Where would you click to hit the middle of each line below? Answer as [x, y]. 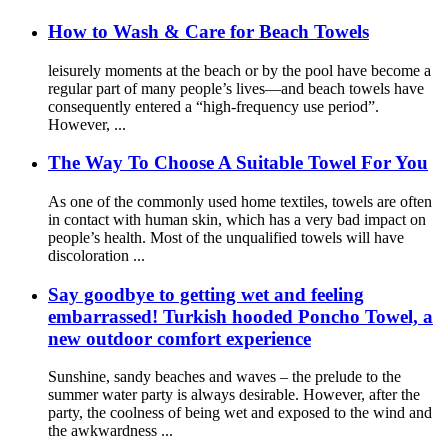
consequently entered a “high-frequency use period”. [213, 106]
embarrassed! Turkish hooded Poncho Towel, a [240, 316]
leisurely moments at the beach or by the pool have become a [239, 70]
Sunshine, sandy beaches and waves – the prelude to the [224, 377]
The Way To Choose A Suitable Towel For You [238, 163]
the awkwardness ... [110, 431]
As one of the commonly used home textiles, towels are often [240, 201]
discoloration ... [96, 255]
